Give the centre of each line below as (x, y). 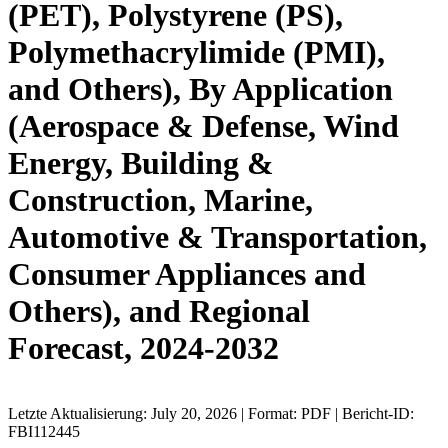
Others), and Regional (159, 311)
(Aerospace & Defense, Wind (203, 126)
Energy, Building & (141, 163)
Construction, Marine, (160, 200)
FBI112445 (44, 431)
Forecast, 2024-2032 (143, 348)
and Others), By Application (200, 89)
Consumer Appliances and (187, 274)
